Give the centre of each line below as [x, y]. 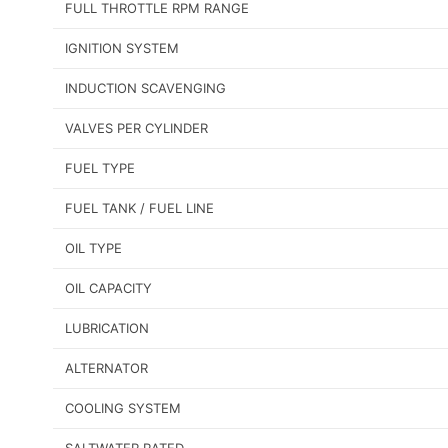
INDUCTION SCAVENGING [145, 88]
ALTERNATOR [106, 368]
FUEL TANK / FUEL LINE [139, 208]
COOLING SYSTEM [123, 408]
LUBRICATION [107, 328]
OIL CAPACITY [108, 288]
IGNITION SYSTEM [122, 48]
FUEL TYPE [100, 168]
